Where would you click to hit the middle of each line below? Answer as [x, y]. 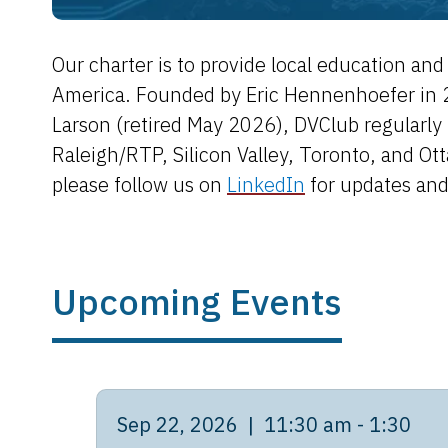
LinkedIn [266, 184]
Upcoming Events [197, 301]
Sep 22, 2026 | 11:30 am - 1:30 [264, 424]
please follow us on [139, 184]
